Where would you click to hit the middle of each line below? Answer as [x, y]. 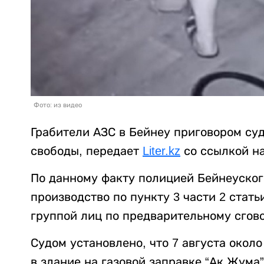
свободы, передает [87, 151]
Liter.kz [161, 151]
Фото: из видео [58, 105]
